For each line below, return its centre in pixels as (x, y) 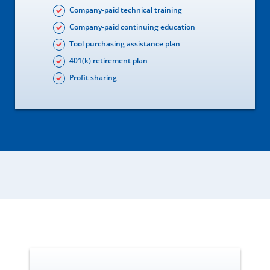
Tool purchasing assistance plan (125, 43)
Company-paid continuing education (132, 27)
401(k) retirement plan (108, 60)
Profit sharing (93, 77)
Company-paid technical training (126, 10)
